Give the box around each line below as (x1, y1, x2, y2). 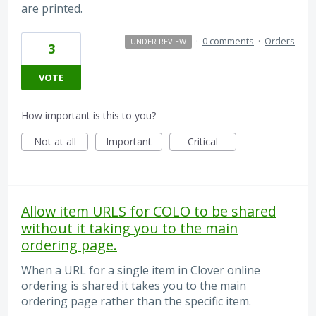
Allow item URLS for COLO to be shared (21, 201, 276, 221)
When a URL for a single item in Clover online (21, 262, 260, 278)
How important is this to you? (21, 108, 156, 122)
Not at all (33, 134, 76, 148)
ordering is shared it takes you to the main (21, 277, 246, 293)
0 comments (202, 34, 254, 47)
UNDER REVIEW (130, 35, 186, 47)
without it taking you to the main (21, 218, 238, 238)
